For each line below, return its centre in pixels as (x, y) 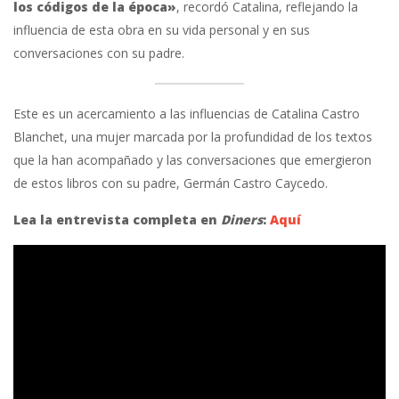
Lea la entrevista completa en (117, 220)
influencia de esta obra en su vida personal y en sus (162, 30)
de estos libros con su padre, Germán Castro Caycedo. (171, 183)
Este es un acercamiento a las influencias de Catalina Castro (187, 114)
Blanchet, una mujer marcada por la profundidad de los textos (193, 137)
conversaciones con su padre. (99, 53)
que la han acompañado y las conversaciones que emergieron (192, 160)
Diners (242, 220)
